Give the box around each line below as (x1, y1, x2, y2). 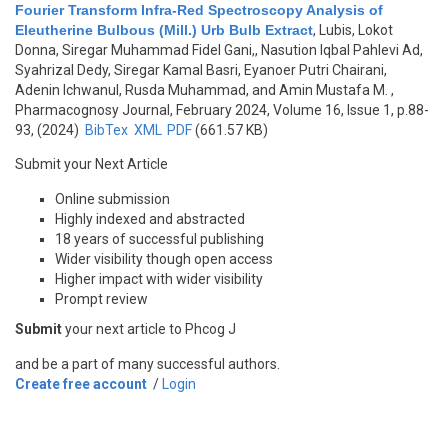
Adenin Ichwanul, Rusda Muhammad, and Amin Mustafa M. (15, 82, 388, 98)
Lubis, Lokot (319, 22, 393, 38)
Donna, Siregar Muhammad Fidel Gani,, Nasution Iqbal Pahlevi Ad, (15, 42, 423, 58)
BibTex (84, 122, 128, 138)
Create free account (15, 376, 147, 392)
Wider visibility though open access (55, 251, 273, 267)
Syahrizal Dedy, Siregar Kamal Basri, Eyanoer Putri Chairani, (15, 62, 387, 78)
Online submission (55, 191, 170, 207)
